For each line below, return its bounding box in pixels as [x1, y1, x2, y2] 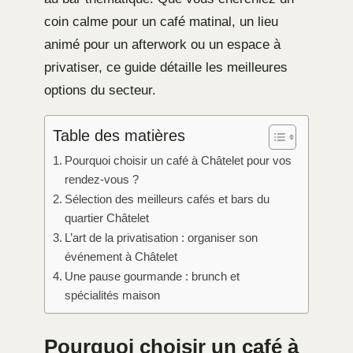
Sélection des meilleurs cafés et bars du [65, 191, 270, 206]
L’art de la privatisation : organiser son [65, 230, 258, 244]
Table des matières [53, 127, 185, 144]
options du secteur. [44, 82, 156, 98]
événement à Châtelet [65, 249, 178, 263]
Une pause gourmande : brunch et [65, 269, 240, 283]
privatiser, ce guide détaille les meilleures [44, 59, 288, 75]
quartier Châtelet [65, 210, 150, 225]
